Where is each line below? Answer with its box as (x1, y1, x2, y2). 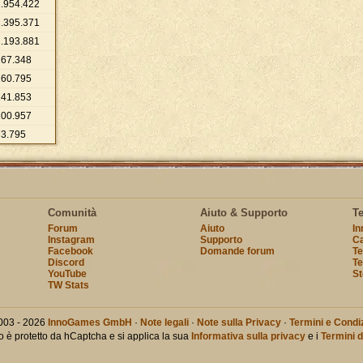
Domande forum (199, 246, 275, 257)
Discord (47, 257, 84, 268)
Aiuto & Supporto (199, 207, 288, 219)
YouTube (47, 268, 87, 280)
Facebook (47, 246, 93, 257)
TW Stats (47, 280, 89, 291)
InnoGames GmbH (47, 317, 132, 328)
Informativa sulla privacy (190, 331, 305, 342)
